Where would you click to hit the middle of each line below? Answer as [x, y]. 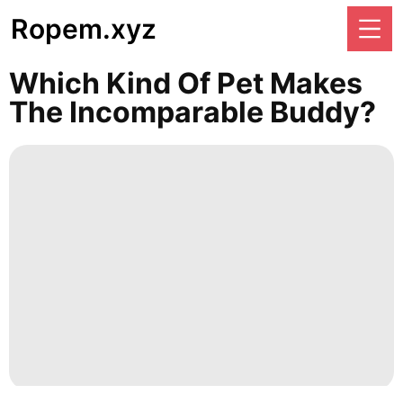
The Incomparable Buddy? [193, 112]
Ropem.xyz [84, 29]
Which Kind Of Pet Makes [186, 83]
